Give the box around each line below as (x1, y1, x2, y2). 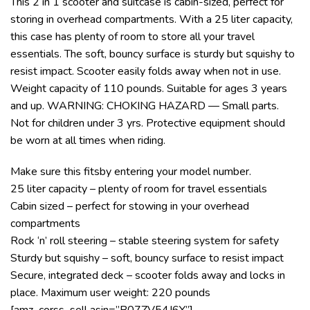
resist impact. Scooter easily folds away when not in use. (10, 63, 281, 79)
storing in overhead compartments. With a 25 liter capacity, (10, 11, 293, 27)
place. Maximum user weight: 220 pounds (10, 285, 210, 301)
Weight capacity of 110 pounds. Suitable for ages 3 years (10, 80, 287, 96)
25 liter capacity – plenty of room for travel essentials (10, 181, 267, 197)
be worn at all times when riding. (10, 132, 165, 148)
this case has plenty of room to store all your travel (10, 28, 255, 44)
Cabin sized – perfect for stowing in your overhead (10, 199, 249, 215)
